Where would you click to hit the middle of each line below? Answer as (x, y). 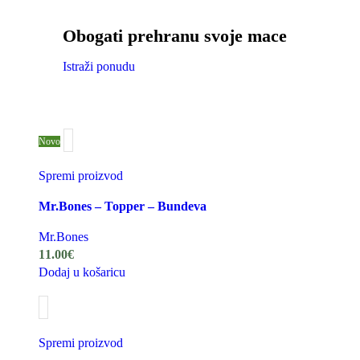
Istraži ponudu (99, 66)
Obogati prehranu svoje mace (175, 35)
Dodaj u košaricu (82, 272)
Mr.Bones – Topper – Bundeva (123, 206)
